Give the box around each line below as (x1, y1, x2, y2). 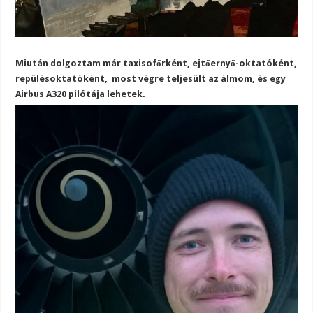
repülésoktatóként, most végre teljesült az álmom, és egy (15, 73, 286, 85)
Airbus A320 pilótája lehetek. (15, 89, 146, 100)
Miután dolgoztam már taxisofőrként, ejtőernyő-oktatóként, (15, 58, 298, 69)
